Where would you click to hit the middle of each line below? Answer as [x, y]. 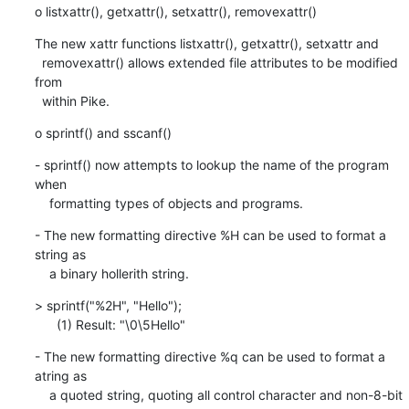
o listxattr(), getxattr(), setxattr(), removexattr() [175, 11]
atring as [60, 375]
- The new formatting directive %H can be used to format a [210, 235]
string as [60, 254]
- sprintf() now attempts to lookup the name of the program [211, 164]
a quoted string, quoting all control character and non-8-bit [42, 394]
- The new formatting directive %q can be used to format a [210, 356]
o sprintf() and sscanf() [103, 132]
